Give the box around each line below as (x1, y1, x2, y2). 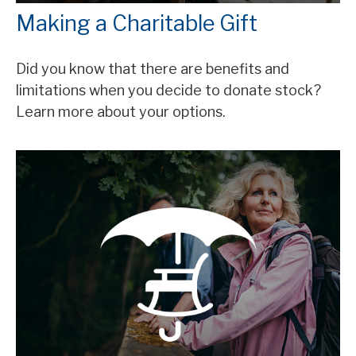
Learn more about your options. (16, 103, 226, 120)
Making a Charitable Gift (16, 10, 257, 37)
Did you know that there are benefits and (16, 60, 289, 77)
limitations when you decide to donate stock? (16, 81, 321, 99)
